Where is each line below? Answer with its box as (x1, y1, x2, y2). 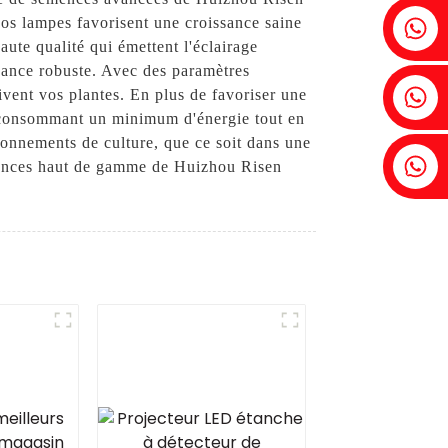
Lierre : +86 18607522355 (160, 80, 351, 103)
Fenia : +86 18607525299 (163, 11, 351, 34)
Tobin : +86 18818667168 (167, 149, 351, 172)
